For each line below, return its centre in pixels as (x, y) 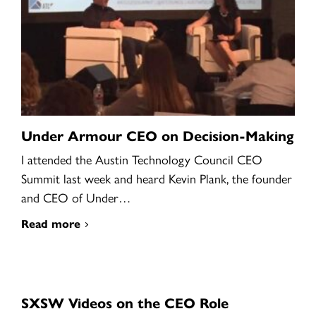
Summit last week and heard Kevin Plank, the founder (157, 178)
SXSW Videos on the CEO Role (125, 302)
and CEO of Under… (76, 197)
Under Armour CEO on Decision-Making (157, 135)
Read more (51, 223)
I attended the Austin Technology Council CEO (142, 159)
